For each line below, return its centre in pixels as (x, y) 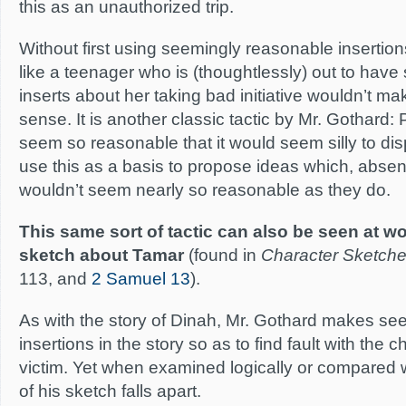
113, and (55, 279)
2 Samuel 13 (141, 279)
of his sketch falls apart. (110, 391)
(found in (222, 255)
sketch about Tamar (101, 255)
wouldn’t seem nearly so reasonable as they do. (205, 190)
